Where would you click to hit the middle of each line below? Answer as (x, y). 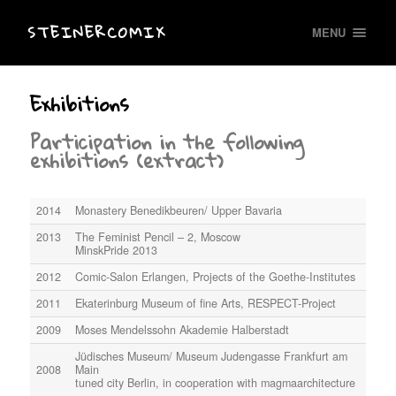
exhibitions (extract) (126, 160)
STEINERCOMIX (97, 32)
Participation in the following (167, 141)
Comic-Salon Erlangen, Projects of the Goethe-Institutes (216, 276)
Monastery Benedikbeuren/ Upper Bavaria (179, 210)
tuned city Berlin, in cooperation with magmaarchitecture (216, 382)
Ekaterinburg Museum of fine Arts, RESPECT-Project (206, 303)
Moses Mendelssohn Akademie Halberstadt (183, 329)
